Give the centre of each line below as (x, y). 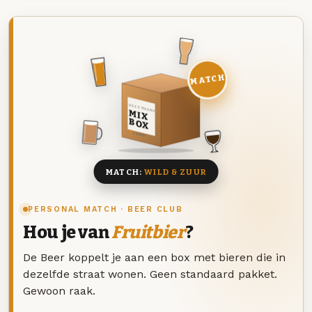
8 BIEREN (139, 134)
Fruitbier (148, 233)
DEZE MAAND (141, 108)
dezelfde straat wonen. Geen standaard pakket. (150, 274)
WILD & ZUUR (175, 172)
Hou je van (67, 233)
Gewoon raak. (59, 290)
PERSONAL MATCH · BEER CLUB (106, 210)
